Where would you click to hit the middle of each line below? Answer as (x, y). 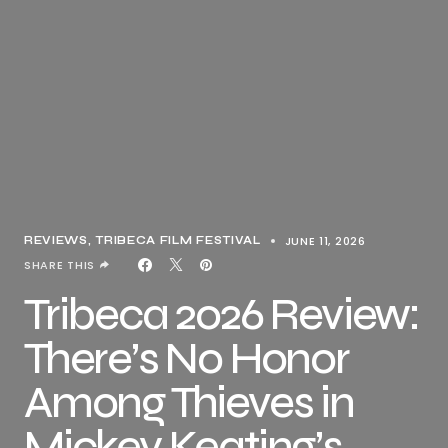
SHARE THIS (59, 265)
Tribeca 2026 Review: (221, 314)
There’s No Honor (186, 358)
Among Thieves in (189, 402)
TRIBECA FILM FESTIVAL (178, 240)
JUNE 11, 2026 (325, 241)
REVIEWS (56, 240)
